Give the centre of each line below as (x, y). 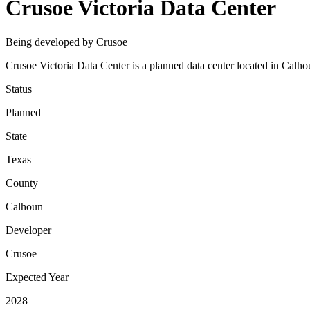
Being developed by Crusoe (66, 42)
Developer (28, 230)
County (22, 183)
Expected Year (37, 277)
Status (19, 89)
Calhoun (24, 206)
